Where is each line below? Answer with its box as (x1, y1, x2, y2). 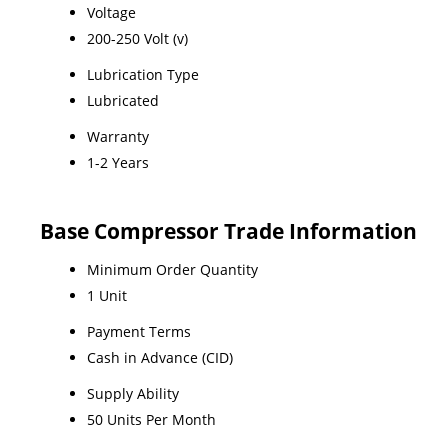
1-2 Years (87, 152, 149, 172)
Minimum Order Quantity (87, 259, 258, 279)
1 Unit (87, 285, 127, 305)
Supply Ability (87, 383, 179, 403)
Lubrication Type (87, 64, 199, 84)
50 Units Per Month (87, 409, 216, 429)
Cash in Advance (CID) (87, 347, 233, 367)
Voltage (87, 2, 136, 22)
